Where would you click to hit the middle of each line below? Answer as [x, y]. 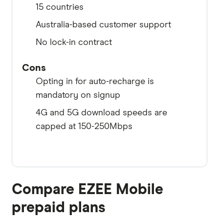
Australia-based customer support [103, 25]
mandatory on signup [78, 95]
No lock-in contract [74, 42]
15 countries [60, 7]
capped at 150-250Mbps [84, 126]
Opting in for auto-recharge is [95, 81]
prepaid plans [59, 208]
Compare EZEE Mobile [88, 189]
